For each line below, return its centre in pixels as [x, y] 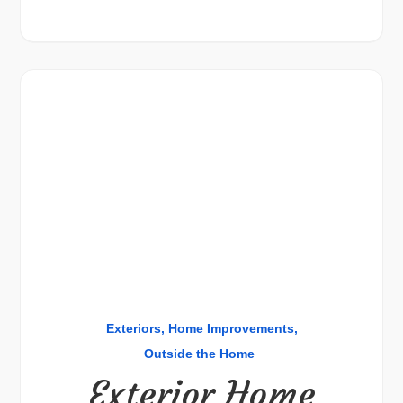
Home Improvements [231, 328]
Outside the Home [199, 354]
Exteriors [133, 328]
